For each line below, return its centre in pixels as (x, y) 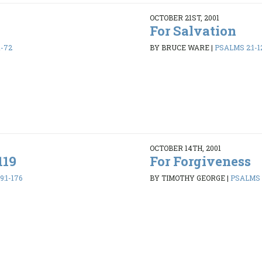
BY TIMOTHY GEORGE (187, 178)
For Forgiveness (200, 161)
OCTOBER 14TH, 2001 (185, 148)
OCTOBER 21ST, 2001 (184, 17)
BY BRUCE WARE (179, 48)
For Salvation (193, 30)
